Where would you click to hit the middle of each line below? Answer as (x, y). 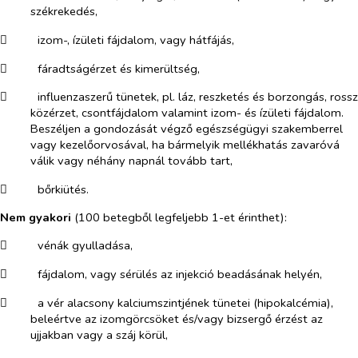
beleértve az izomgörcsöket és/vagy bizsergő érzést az (176, 318)
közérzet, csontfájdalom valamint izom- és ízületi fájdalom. (187, 113)
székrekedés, (64, 12)
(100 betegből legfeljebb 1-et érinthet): (179, 217)
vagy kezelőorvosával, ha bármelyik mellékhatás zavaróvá (185, 145)
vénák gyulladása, (85, 246)
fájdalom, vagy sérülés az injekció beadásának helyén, (179, 274)
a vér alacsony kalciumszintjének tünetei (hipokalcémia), (185, 302)
